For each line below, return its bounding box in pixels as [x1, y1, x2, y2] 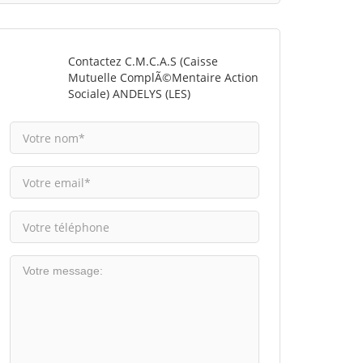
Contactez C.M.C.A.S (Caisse [67, 53, 218, 69]
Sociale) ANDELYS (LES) [67, 86, 190, 101]
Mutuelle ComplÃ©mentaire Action [67, 70, 258, 85]
